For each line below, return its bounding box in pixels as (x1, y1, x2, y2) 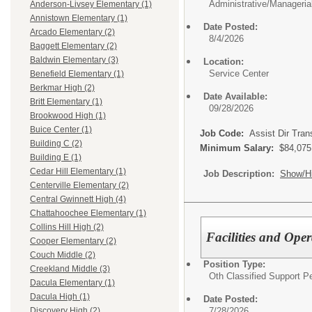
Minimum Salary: (200, 143, 279, 153)
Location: (203, 56, 244, 67)
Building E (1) (30, 153, 81, 163)
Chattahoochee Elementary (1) (30, 208, 146, 219)
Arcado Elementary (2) (30, 27, 115, 38)
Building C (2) (30, 139, 82, 149)
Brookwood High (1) (30, 111, 106, 121)
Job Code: (200, 128, 249, 139)
